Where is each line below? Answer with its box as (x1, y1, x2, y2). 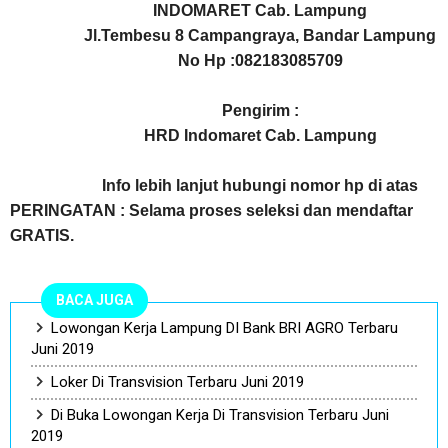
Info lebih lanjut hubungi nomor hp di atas (102, 177, 418, 194)
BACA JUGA (56, 292, 133, 308)
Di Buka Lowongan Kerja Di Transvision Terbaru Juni (51, 406, 389, 424)
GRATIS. (10, 227, 74, 244)
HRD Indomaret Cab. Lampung (143, 127, 377, 144)
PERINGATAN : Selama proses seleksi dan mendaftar (10, 202, 413, 219)
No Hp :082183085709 (177, 52, 343, 69)
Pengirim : (221, 102, 299, 119)
